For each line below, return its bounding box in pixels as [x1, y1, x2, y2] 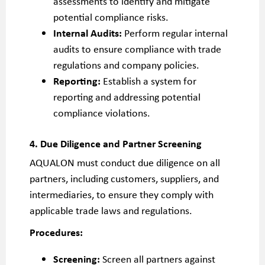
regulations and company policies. [53, 57, 199, 72]
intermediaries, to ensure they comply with [30, 187, 214, 201]
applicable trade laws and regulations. [30, 203, 192, 217]
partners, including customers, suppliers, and [30, 171, 219, 185]
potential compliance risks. [53, 9, 169, 24]
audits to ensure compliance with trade [53, 41, 221, 56]
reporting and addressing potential [53, 89, 201, 104]
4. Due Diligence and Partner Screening [30, 136, 202, 150]
